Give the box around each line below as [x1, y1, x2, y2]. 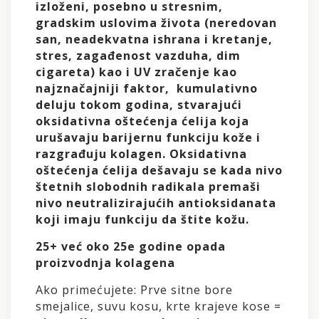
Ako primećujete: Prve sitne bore [36, 281, 233, 298]
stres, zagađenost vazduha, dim [36, 47, 241, 63]
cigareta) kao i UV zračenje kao [36, 63, 237, 80]
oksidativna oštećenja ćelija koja [36, 113, 249, 129]
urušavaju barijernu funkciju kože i [36, 129, 261, 145]
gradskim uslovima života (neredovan [36, 14, 277, 31]
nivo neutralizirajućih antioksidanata [36, 194, 276, 211]
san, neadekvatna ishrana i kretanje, [36, 31, 273, 47]
